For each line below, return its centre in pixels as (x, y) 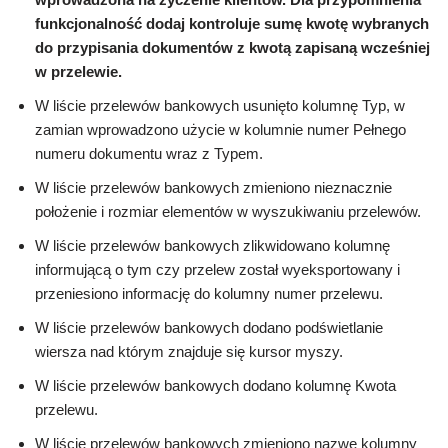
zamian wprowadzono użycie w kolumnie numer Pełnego (220, 130)
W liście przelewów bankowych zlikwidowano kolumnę (212, 246)
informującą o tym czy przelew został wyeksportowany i (217, 270)
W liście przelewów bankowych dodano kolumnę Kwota (215, 386)
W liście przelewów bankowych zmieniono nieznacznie (213, 188)
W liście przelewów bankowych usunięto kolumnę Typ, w (220, 106)
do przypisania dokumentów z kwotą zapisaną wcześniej (232, 48)
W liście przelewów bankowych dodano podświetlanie (209, 328)
